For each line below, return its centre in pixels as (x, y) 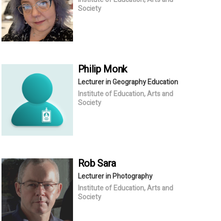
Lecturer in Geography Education (128, 82)
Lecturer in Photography (115, 176)
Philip (91, 69)
